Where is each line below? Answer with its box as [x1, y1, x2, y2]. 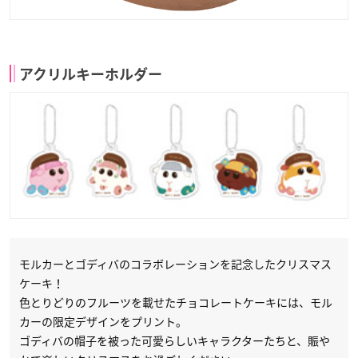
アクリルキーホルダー [19, 66, 162, 82]
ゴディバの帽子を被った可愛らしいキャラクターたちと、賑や [19, 332, 330, 349]
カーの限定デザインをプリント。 [19, 313, 187, 330]
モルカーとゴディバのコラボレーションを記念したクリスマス [19, 256, 332, 272]
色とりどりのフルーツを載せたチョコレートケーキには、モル [19, 294, 332, 311]
